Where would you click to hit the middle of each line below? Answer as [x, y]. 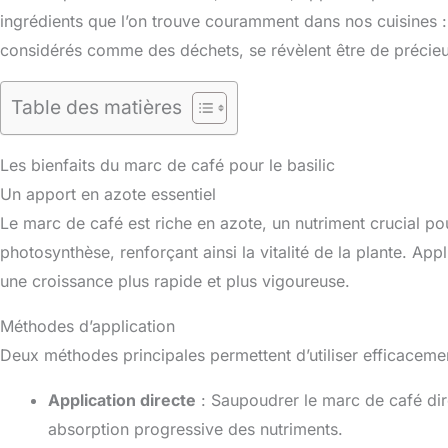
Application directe [122, 400]
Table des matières [96, 107]
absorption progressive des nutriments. [195, 429]
